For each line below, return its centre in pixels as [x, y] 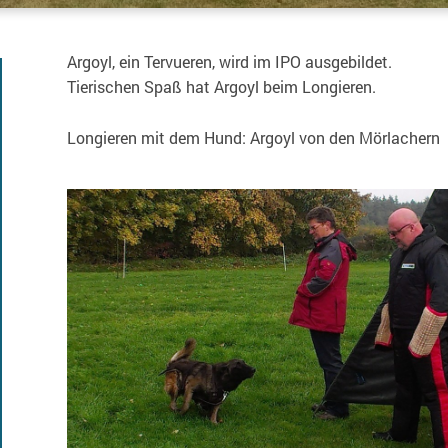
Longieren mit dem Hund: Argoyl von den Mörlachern [253, 137]
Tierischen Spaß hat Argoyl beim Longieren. [221, 86]
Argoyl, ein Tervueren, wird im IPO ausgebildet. [229, 61]
